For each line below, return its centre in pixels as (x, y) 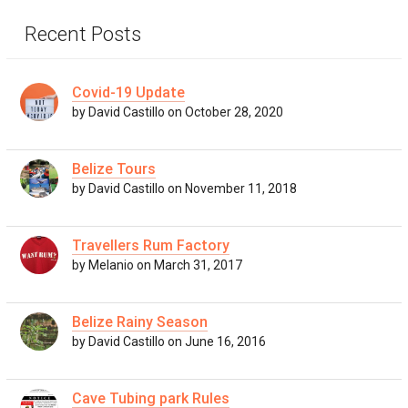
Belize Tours (114, 169)
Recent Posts (83, 33)
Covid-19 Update (128, 92)
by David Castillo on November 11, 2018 (184, 189)
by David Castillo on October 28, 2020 (178, 112)
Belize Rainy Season (140, 322)
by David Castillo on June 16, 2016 (169, 342)
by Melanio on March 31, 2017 (157, 265)
